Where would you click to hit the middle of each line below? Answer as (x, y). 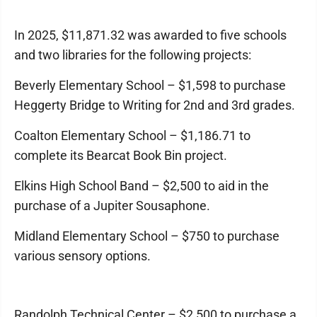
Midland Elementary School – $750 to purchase (147, 236)
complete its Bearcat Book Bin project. (121, 155)
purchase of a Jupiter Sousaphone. (112, 205)
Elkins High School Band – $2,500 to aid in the (142, 185)
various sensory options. (82, 255)
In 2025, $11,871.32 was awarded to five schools (150, 35)
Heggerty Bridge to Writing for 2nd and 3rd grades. (155, 105)
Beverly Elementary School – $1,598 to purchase (150, 85)
